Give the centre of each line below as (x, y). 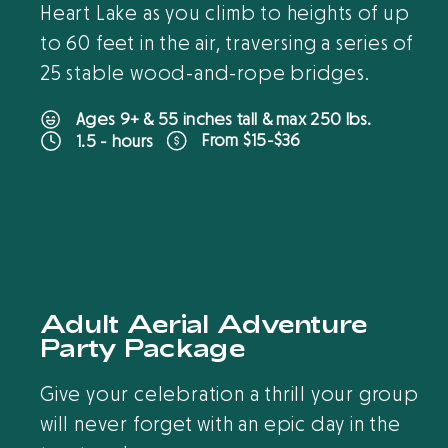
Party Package (142, 348)
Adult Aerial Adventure (204, 324)
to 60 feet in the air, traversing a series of (227, 44)
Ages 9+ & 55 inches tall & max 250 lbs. (224, 120)
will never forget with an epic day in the (220, 425)
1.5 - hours (115, 141)
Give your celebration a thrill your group (229, 395)
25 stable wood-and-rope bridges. (207, 74)
